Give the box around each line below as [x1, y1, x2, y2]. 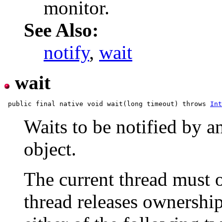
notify [44, 42, 89, 63]
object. [24, 138, 76, 160]
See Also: [24, 19, 99, 41]
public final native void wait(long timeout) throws [4, 100, 210, 108]
